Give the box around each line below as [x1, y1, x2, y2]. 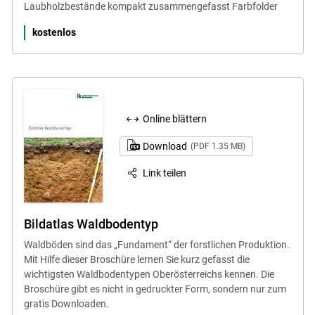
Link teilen [143, 167, 187, 179]
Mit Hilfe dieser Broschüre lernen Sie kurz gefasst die [23, 254, 250, 266]
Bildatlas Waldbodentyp [23, 217, 158, 232]
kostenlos [32, 27, 76, 39]
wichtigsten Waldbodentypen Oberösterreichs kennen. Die [23, 269, 274, 281]
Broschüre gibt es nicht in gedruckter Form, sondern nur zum [23, 283, 286, 295]
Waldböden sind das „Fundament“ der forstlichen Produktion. [23, 239, 290, 251]
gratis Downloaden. [23, 298, 109, 310]
